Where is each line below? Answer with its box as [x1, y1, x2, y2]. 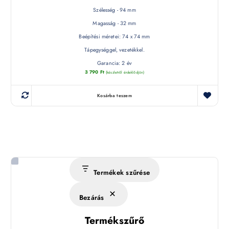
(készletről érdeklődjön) [105, 69, 145, 75]
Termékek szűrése [94, 168, 150, 178]
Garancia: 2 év [97, 59, 132, 67]
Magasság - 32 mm [93, 19, 136, 28]
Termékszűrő [84, 213, 145, 227]
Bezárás [79, 192, 104, 202]
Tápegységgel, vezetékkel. [84, 46, 145, 54]
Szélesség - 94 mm [93, 6, 136, 14]
